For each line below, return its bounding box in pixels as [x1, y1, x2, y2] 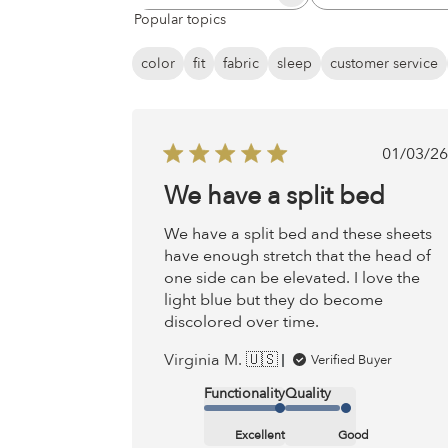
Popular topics [134, 9, 226, 29]
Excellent [235, 427, 285, 444]
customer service [330, 54, 438, 74]
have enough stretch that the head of [164, 245, 431, 268]
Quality [285, 384, 331, 404]
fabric [223, 54, 259, 74]
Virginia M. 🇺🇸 [164, 349, 278, 372]
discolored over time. [164, 311, 319, 334]
